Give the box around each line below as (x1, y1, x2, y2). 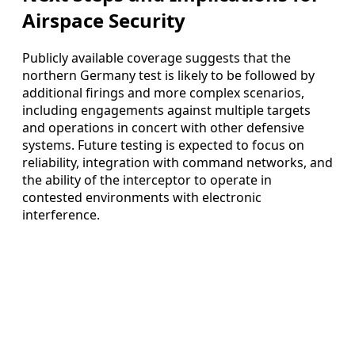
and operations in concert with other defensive (22, 119, 304, 137)
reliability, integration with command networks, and (22, 154, 333, 172)
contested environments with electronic (22, 189, 261, 207)
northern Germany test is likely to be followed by (22, 67, 315, 85)
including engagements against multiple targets (22, 101, 311, 120)
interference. (22, 206, 100, 224)
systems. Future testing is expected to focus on (22, 136, 304, 155)
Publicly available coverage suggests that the (22, 49, 291, 67)
